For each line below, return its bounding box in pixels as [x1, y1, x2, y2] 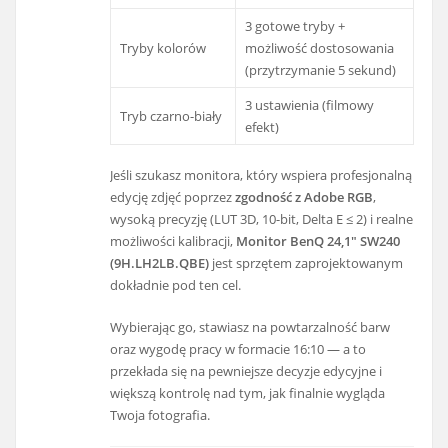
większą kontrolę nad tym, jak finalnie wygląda [110, 384, 386, 403]
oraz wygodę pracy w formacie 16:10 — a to [110, 340, 367, 359]
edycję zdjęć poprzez [110, 188, 236, 207]
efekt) [245, 117, 280, 136]
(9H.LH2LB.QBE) [110, 254, 210, 273]
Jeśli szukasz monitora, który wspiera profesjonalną [110, 166, 413, 185]
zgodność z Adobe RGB [235, 188, 374, 207]
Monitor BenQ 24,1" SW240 [236, 232, 401, 251]
